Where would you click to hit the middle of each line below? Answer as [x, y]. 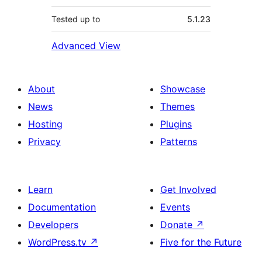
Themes [177, 106]
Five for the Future [201, 242]
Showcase [183, 89]
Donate [178, 224]
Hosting [45, 124]
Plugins [176, 124]
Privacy [44, 141]
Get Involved [188, 189]
